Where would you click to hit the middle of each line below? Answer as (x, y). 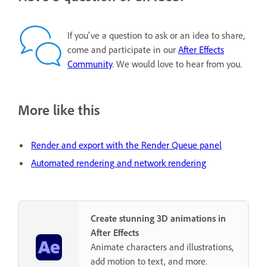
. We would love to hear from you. (177, 63)
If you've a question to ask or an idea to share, (156, 35)
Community (90, 63)
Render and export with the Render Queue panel (126, 145)
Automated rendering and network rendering (119, 163)
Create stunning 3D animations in (158, 218)
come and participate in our (123, 49)
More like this (59, 109)
